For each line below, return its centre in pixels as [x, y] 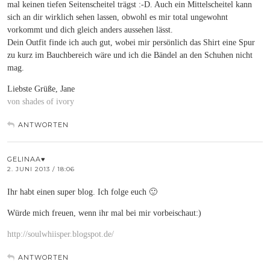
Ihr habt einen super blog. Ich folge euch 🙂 [82, 192]
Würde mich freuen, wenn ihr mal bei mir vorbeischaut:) [104, 213]
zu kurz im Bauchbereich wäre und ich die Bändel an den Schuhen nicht [130, 55]
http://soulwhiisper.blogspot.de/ [61, 234]
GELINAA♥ [27, 159]
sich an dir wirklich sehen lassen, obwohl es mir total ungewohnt [118, 17]
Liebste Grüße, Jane [41, 89]
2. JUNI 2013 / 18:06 [41, 169]
